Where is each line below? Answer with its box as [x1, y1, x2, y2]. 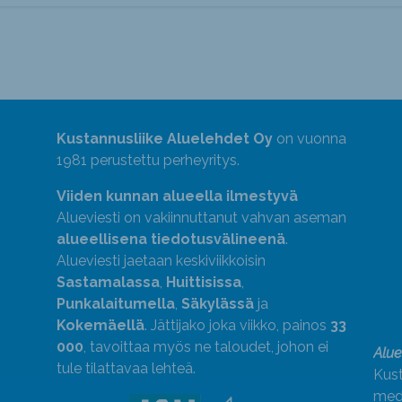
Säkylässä [180, 294, 254, 312]
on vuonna [272, 129, 346, 147]
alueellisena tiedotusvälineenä [56, 230, 285, 248]
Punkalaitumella [56, 294, 175, 312]
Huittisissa [165, 273, 241, 291]
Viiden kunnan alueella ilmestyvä [56, 187, 298, 205]
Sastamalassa [56, 273, 160, 291]
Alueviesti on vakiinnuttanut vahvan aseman [56, 208, 346, 226]
